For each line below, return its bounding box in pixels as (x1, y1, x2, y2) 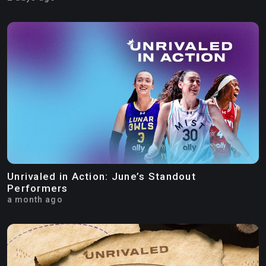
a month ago (7, 194, 63, 204)
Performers (7, 182, 68, 194)
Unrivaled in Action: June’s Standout (7, 170, 196, 182)
